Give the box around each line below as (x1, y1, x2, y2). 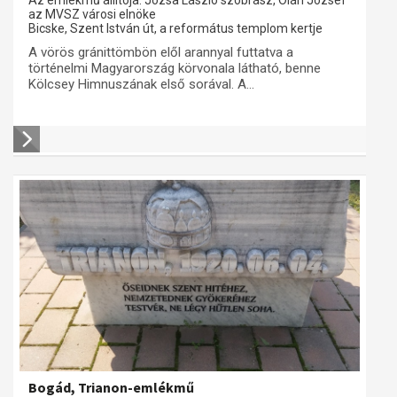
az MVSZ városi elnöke (28, 7, 156, 21)
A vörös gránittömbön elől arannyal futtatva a (28, 44, 293, 60)
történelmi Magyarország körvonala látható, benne (28, 60, 321, 76)
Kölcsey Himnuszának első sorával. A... (28, 76, 254, 92)
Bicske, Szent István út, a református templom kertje (28, 21, 323, 35)
